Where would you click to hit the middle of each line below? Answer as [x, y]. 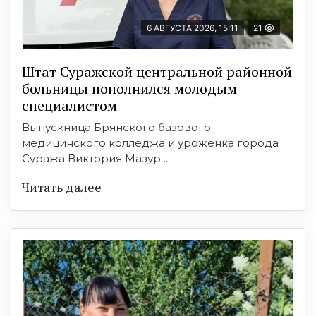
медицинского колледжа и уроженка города [150, 142]
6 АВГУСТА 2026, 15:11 [193, 28]
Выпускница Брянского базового [116, 127]
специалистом [69, 105]
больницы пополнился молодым [129, 88]
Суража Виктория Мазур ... [96, 158]
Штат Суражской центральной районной [157, 71]
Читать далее [62, 187]
